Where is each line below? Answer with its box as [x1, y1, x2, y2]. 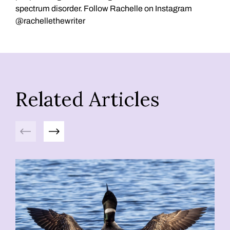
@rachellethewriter [15, 16, 85, 25]
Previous [15, 121, 51, 131]
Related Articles [15, 86, 160, 111]
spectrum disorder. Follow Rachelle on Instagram [15, 4, 192, 13]
